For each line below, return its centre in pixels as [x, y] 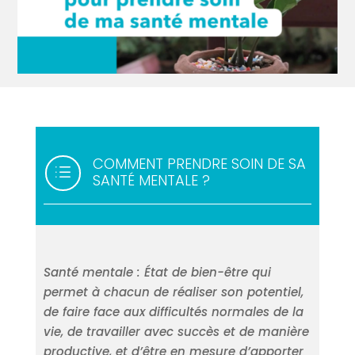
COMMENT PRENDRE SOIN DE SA [199, 164]
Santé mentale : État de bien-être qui [157, 273]
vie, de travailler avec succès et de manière [176, 332]
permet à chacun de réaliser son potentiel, [173, 292]
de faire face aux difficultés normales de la [173, 312]
